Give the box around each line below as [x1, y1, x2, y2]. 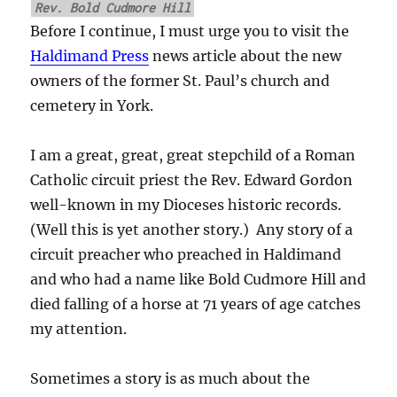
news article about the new [149, 47, 342, 66]
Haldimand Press [30, 47, 150, 66]
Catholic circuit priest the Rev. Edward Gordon [30, 171, 354, 190]
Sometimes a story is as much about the [30, 370, 311, 388]
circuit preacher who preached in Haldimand [30, 245, 342, 264]
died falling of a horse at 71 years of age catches [30, 295, 362, 314]
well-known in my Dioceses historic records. [30, 196, 342, 214]
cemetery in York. [30, 97, 154, 115]
